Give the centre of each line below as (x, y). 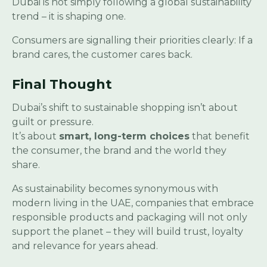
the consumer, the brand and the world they (119, 151)
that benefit (220, 136)
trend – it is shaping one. (69, 17)
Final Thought (62, 85)
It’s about (35, 136)
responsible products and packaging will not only (130, 218)
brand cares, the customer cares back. (102, 55)
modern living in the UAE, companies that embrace (133, 203)
